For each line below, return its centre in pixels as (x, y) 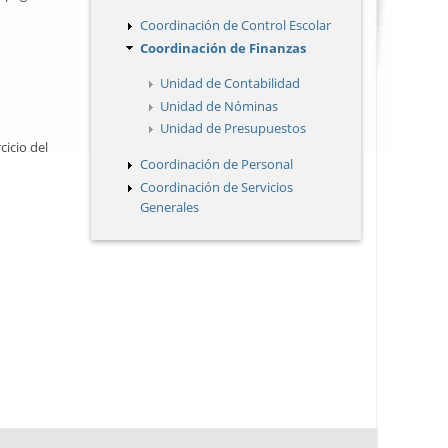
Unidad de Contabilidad (229, 83)
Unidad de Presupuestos (232, 128)
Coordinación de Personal (216, 163)
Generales (169, 206)
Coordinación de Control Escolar (235, 25)
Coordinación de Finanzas (223, 47)
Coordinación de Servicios (216, 186)
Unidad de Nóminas (218, 105)
